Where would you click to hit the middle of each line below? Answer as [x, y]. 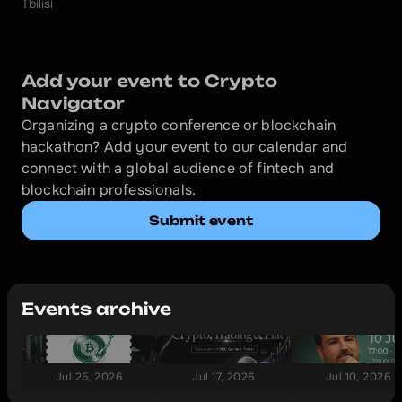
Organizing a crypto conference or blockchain [179, 125]
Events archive [96, 309]
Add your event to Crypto [149, 81]
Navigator [73, 103]
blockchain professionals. [109, 190]
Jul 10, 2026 [358, 377]
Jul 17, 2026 [223, 377]
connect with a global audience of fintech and [178, 168]
